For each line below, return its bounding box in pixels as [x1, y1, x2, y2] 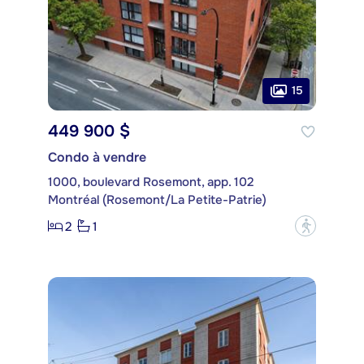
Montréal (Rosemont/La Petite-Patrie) [48, 192, 266, 209]
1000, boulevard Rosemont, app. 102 [48, 174, 253, 191]
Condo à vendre [48, 149, 146, 167]
